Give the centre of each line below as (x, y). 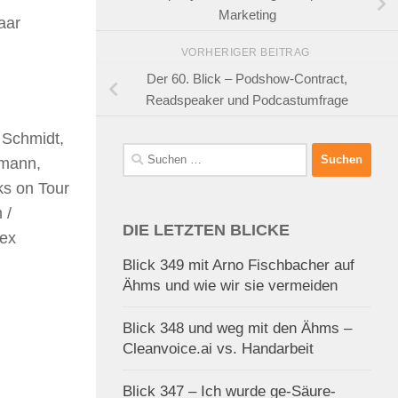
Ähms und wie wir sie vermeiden (230, 285)
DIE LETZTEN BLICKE (206, 230)
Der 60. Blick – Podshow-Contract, (247, 79)
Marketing (247, 15)
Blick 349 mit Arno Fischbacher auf (239, 265)
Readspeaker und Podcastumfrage (247, 100)
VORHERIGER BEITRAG (247, 53)
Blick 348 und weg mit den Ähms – (237, 328)
